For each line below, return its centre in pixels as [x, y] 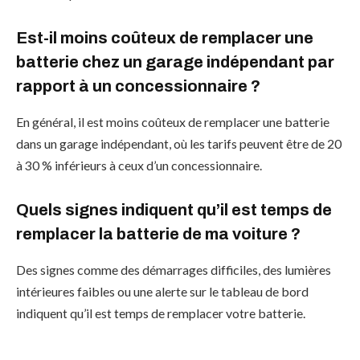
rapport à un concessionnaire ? [138, 86]
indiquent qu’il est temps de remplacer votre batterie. [161, 313]
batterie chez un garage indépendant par [175, 62]
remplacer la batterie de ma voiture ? [158, 234]
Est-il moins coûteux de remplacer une [165, 38]
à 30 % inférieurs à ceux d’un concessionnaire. [139, 165]
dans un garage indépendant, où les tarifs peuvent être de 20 [179, 143]
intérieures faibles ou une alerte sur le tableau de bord [162, 291]
